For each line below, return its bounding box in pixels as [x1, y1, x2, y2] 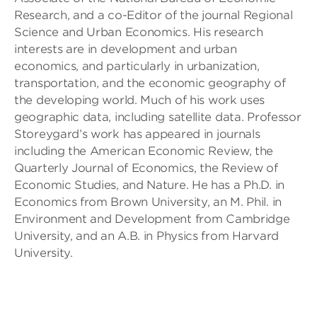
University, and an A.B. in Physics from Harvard [14, 229, 279, 243]
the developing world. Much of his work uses [14, 93, 265, 107]
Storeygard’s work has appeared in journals [14, 127, 260, 141]
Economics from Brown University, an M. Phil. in [14, 195, 282, 209]
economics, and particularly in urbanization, [14, 59, 260, 73]
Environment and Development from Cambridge [14, 212, 290, 226]
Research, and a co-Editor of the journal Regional [14, 8, 293, 22]
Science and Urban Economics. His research [14, 25, 263, 39]
